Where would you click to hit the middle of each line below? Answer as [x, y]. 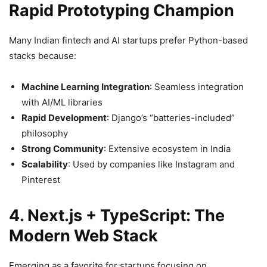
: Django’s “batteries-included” [171, 117]
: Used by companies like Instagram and [151, 164]
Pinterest [41, 179]
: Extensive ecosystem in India [167, 148]
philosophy [45, 133]
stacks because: [43, 55]
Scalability [45, 164]
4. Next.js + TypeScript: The [117, 215]
